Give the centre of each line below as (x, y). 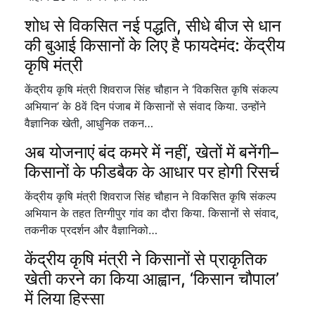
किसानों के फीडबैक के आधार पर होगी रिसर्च (152, 172)
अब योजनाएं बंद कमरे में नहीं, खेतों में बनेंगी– (152, 152)
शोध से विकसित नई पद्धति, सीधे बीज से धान (153, 26)
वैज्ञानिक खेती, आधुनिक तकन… (89, 123)
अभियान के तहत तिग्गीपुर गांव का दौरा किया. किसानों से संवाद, (152, 213)
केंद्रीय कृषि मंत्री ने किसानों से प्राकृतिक (146, 259)
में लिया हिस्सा (64, 298)
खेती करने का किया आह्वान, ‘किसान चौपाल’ (152, 279)
